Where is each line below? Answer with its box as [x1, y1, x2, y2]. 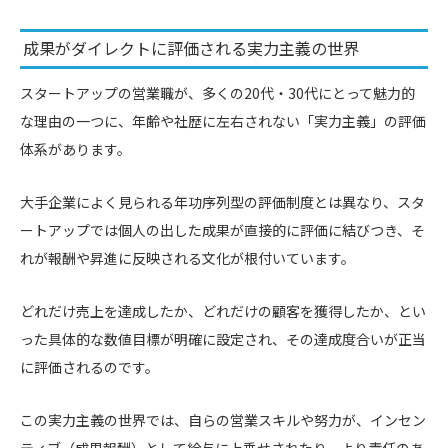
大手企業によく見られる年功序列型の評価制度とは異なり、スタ [20, 191, 425, 212]
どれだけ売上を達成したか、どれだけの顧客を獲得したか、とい [20, 300, 426, 321]
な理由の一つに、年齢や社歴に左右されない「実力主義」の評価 [20, 110, 426, 131]
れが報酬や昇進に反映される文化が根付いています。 [20, 247, 355, 268]
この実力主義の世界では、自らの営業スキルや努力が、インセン [20, 409, 426, 430]
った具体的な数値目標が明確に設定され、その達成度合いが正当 [20, 328, 426, 349]
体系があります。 [20, 138, 131, 159]
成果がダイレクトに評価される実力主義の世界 [22, 36, 359, 61]
